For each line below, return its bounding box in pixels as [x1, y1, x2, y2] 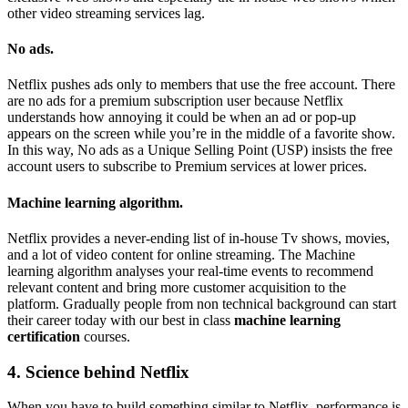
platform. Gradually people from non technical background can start [7, 295, 396, 311]
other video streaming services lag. [7, 5, 205, 21]
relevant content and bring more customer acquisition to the [7, 279, 346, 295]
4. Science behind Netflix [7, 362, 189, 382]
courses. [84, 328, 130, 344]
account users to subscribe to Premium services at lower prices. [7, 158, 367, 175]
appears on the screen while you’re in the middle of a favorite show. [7, 126, 395, 142]
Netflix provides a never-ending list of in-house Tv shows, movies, [7, 229, 390, 246]
